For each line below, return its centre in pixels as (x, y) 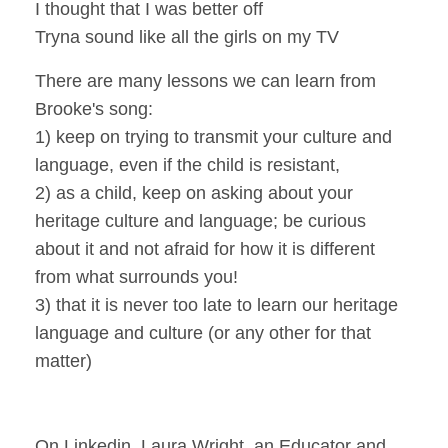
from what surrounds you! (136, 276)
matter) (63, 360)
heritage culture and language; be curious (200, 220)
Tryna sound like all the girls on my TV (187, 36)
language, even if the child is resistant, (187, 164)
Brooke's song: (94, 108)
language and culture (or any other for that (203, 332)
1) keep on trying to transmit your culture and (213, 136)
